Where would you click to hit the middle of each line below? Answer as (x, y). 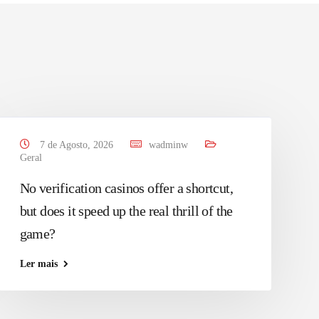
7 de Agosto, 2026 (76, 145)
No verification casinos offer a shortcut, (126, 188)
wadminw (168, 145)
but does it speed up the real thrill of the (126, 211)
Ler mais (38, 264)
